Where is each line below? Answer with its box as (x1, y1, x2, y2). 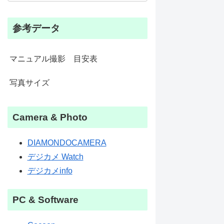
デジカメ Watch (27, 152, 83, 161)
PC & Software (12, 194, 78, 205)
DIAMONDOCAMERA (27, 138, 106, 147)
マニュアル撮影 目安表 (9, 54, 97, 63)
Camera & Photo (12, 111, 87, 122)
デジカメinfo (27, 166, 72, 175)
